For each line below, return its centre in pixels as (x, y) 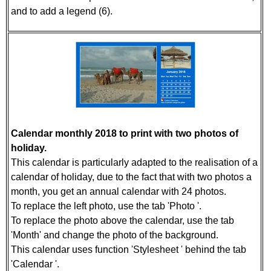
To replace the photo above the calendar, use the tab (122, 220)
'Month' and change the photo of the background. (116, 235)
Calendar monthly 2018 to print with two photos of (125, 133)
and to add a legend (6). (62, 11)
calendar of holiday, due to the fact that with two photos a (131, 177)
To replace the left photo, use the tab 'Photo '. (107, 206)
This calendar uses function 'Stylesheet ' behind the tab (129, 250)
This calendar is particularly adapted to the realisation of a (134, 162)
